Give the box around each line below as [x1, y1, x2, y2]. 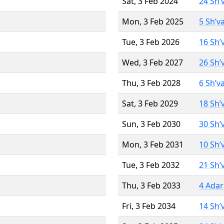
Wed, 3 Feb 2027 [122, 56, 183, 68]
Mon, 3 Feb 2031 [122, 138, 183, 150]
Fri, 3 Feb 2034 [122, 200, 175, 211]
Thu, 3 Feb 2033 [122, 179, 180, 191]
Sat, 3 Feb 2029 [122, 97, 178, 109]
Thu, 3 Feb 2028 [122, 77, 180, 88]
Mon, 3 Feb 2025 [122, 15, 183, 27]
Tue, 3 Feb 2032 [122, 159, 179, 170]
